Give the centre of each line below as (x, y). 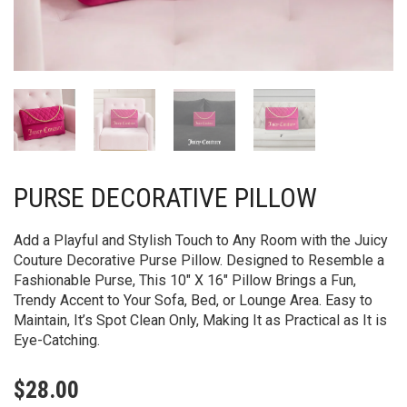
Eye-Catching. (57, 340)
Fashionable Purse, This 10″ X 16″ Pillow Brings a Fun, (185, 280)
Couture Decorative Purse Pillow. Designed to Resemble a (199, 260)
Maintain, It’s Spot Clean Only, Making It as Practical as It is (200, 320)
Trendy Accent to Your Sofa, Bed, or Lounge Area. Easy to (193, 300)
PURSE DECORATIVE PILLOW (165, 198)
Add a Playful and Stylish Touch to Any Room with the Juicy (201, 240)
